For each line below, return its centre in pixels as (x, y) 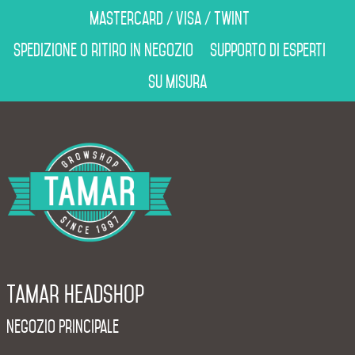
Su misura (177, 81)
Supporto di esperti (269, 50)
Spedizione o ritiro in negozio (105, 50)
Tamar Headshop (75, 294)
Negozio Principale (63, 327)
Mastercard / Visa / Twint (171, 18)
